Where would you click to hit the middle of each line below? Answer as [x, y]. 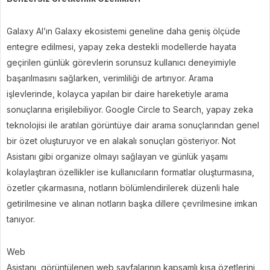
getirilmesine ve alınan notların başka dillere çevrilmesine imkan [132, 203]
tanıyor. [22, 219]
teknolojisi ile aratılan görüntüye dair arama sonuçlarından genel [133, 125]
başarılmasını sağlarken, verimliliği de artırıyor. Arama [110, 78]
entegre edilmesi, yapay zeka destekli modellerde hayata [121, 46]
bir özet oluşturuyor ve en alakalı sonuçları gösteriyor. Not [121, 140]
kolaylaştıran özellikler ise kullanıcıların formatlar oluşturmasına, [130, 172]
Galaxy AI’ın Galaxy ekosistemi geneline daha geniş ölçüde [124, 31]
